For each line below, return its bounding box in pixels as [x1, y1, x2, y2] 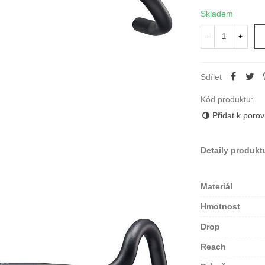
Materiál [200, 182, 232, 192]
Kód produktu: [200, 95, 253, 105]
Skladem [200, 9, 233, 18]
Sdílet [200, 72, 222, 82]
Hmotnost [200, 202, 240, 212]
